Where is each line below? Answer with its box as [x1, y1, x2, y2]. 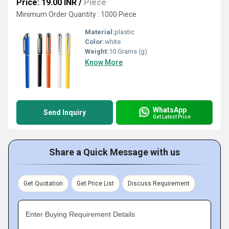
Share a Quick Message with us [49, 147, 180, 157]
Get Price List [77, 180, 114, 187]
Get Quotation [24, 180, 63, 187]
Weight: [85, 48, 109, 55]
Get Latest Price [153, 113, 191, 120]
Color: [85, 38, 105, 45]
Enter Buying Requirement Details [26, 210, 135, 218]
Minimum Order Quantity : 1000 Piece [16, 10, 136, 18]
